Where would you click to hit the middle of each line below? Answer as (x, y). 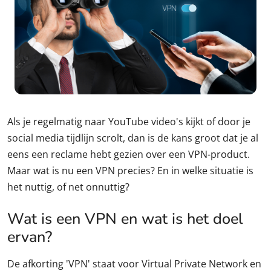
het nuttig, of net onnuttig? (68, 187)
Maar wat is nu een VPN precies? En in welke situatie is (130, 171)
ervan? (30, 237)
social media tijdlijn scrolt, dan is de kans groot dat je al (133, 138)
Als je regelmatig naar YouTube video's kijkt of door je (129, 122)
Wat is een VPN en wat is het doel (125, 219)
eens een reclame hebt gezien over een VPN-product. (129, 155)
